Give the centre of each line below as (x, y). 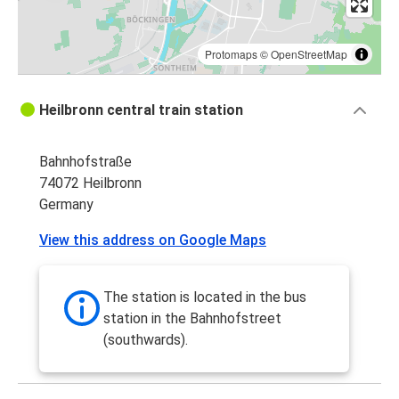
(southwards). (146, 340)
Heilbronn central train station (141, 110)
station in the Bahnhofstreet (192, 319)
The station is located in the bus (205, 297)
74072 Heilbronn (90, 183)
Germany (66, 205)
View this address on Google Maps (153, 240)
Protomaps (231, 54)
